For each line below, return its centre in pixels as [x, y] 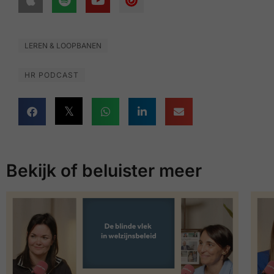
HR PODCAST [52, 75]
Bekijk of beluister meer [104, 170]
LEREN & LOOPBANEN [63, 46]
